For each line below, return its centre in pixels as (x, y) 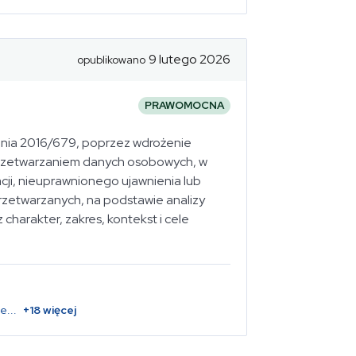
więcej (58, 310)
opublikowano (111, 60)
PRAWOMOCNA (184, 106)
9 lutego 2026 (190, 59)
